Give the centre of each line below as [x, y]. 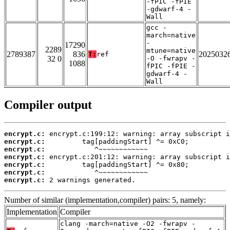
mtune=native [171, 51]
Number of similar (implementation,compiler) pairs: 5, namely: [105, 200]
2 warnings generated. [90, 180]
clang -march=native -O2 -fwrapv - [128, 224]
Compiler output [48, 105]
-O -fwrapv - [171, 59]
